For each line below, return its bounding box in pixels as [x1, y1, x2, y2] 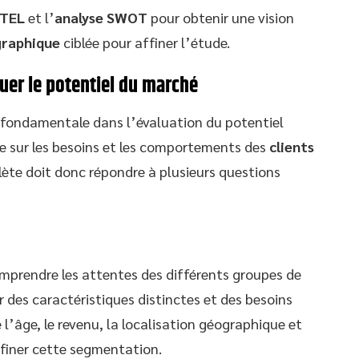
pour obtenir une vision [147, 7, 294, 26]
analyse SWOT [54, 7, 147, 26]
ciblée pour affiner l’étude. [60, 32, 230, 51]
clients [269, 136, 314, 155]
